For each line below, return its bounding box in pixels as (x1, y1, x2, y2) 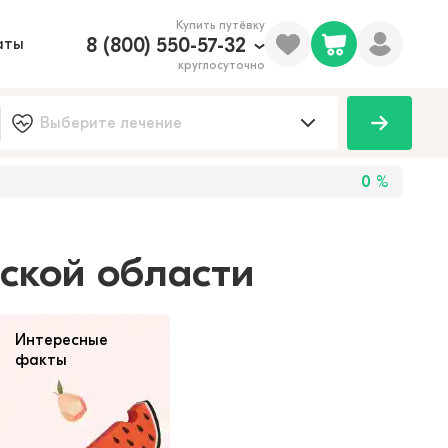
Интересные (15, 331, 108, 349)
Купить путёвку (176, 18, 265, 32)
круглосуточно (178, 58, 265, 72)
